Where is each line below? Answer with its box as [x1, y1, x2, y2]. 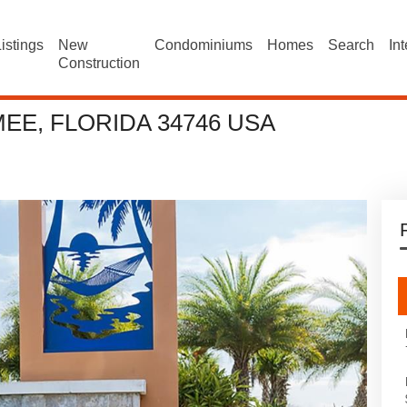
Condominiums [154, 37, 253, 53]
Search [328, 37, 375, 53]
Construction [58, 55, 141, 71]
